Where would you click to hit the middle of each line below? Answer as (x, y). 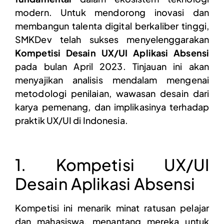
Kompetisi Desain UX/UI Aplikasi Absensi (112, 52)
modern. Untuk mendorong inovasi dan (112, 12)
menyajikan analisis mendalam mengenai (112, 79)
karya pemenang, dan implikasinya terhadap (112, 106)
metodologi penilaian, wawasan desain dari (112, 93)
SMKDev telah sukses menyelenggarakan (112, 39)
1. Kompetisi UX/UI (112, 164)
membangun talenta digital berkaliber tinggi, (112, 25)
